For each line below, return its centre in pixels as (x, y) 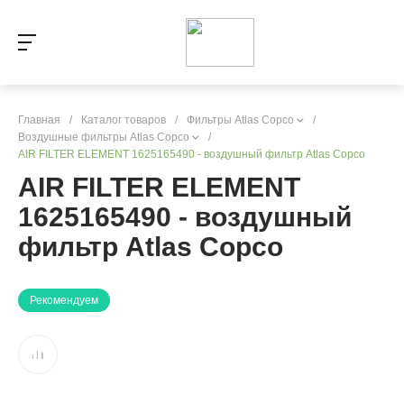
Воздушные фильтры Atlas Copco (104, 137)
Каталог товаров (124, 120)
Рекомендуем (64, 300)
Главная (39, 120)
